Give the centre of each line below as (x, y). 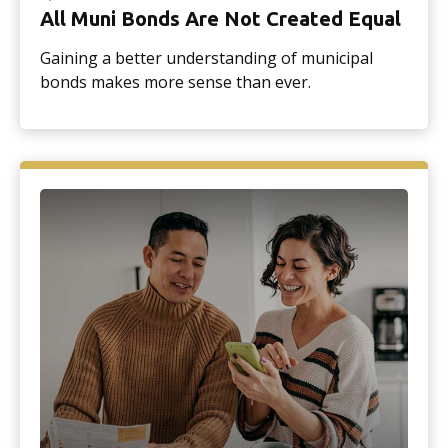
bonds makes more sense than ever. (175, 81)
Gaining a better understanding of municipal (206, 57)
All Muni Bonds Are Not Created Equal (220, 18)
